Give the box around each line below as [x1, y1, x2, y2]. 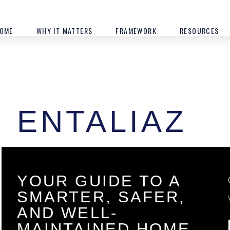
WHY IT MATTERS [36, 25, 93, 36]
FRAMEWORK [116, 25, 157, 36]
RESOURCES [179, 25, 219, 36]
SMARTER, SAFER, [16, 188, 186, 206]
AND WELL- [16, 204, 118, 222]
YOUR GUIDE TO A [16, 172, 181, 190]
